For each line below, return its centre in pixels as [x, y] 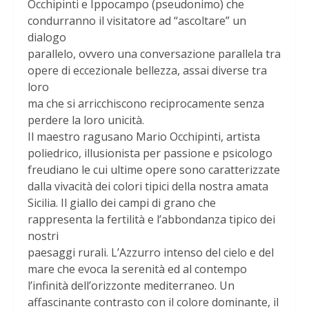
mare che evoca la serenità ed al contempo [137, 269]
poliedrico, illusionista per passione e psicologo [150, 153]
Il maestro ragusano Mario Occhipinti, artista [144, 136]
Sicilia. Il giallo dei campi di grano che [122, 202]
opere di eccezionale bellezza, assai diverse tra [147, 70]
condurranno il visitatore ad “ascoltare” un [137, 20]
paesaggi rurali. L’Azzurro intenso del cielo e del [151, 252]
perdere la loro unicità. [86, 120]
